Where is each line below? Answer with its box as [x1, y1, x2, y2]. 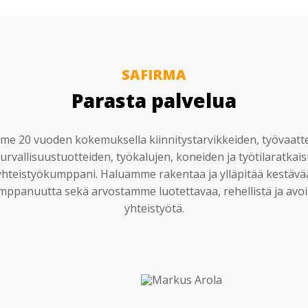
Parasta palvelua [71, 87, 236, 114]
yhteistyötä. [124, 201, 184, 217]
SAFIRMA [122, 65, 186, 85]
